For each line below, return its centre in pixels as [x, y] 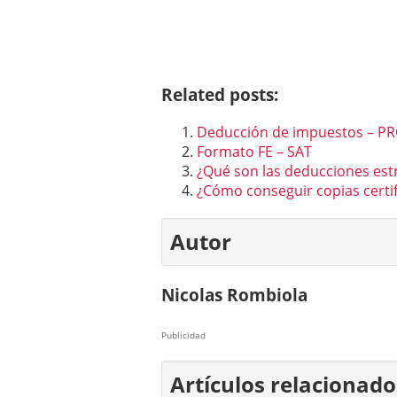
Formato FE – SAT [254, 152]
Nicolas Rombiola [234, 295]
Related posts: [220, 94]
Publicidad [183, 335]
